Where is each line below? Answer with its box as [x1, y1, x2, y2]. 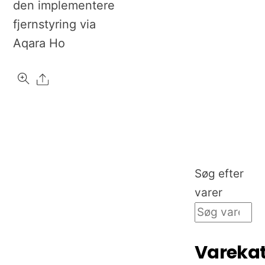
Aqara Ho [13, 36, 66, 51]
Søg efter [194, 166, 244, 180]
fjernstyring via [13, 17, 96, 32]
